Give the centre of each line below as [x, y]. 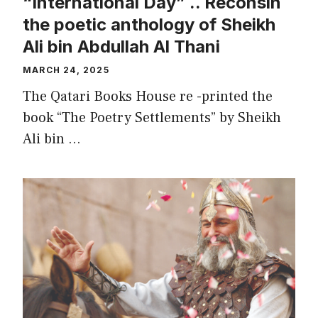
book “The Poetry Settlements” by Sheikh [152, 117]
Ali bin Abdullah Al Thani [121, 46]
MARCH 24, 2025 [66, 70]
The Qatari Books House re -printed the [148, 96]
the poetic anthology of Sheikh [149, 24]
